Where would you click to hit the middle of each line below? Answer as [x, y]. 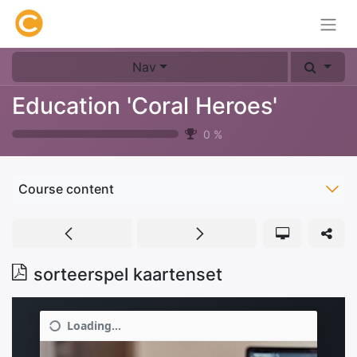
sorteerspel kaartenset [128, 274]
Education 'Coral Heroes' [145, 105]
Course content [66, 188]
